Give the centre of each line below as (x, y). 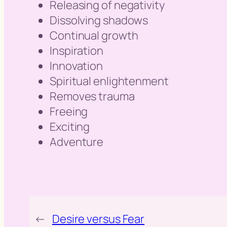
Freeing (69, 111)
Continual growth (94, 35)
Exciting (70, 126)
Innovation (76, 66)
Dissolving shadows (99, 20)
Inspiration (77, 50)
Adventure (77, 142)
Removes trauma (92, 96)
